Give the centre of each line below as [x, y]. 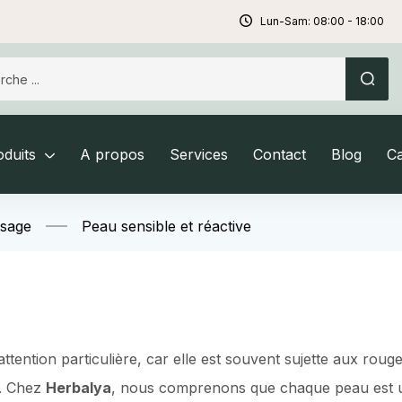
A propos [113, 154]
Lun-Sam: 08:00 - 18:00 [322, 21]
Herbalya [79, 388]
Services [199, 154]
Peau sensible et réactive [166, 226]
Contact [280, 154]
